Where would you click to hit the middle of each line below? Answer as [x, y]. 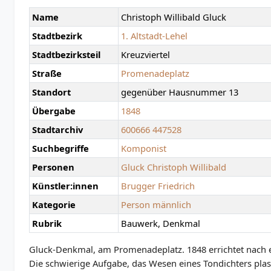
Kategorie [54, 205]
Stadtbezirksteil [66, 55]
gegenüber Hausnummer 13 [180, 92]
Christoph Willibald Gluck [174, 17]
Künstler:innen [65, 186]
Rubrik [47, 224]
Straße [47, 73]
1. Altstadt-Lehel [154, 36]
